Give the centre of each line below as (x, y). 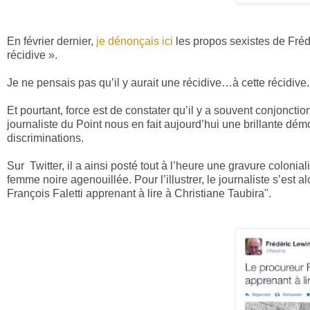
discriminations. (45, 138)
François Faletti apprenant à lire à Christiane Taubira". (139, 194)
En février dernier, (52, 42)
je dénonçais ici (135, 42)
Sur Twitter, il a (44, 166)
